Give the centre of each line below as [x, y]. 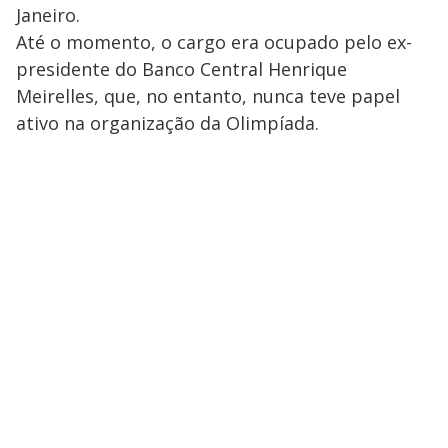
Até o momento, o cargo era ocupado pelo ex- [214, 42]
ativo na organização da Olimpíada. [167, 123]
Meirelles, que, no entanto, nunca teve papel [208, 96]
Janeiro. [48, 15]
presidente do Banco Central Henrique [181, 69]
